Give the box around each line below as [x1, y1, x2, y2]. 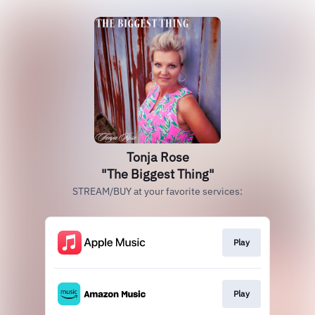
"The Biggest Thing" [101, 166, 214, 182]
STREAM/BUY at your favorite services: [72, 185, 243, 198]
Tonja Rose [126, 149, 189, 165]
